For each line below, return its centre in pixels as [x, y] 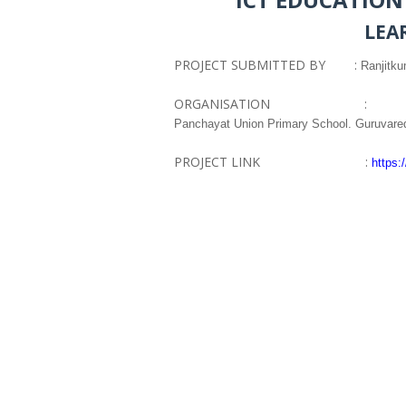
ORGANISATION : [271, 104]
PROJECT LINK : [273, 162]
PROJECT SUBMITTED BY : [267, 65]
